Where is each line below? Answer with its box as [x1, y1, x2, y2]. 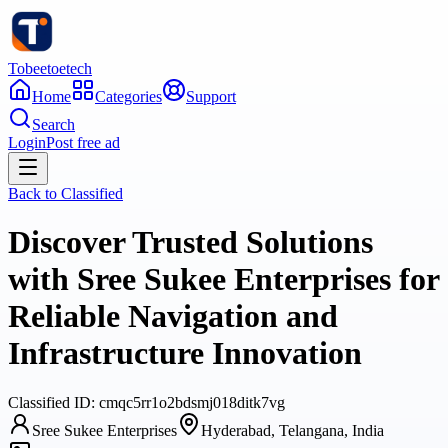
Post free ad [46, 134, 120, 151]
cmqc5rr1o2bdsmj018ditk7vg [99, 393, 285, 411]
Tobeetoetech [8, 60, 92, 77]
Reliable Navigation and [8, 298, 338, 335]
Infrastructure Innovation [8, 335, 362, 372]
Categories [95, 88, 162, 105]
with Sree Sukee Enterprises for [8, 261, 439, 298]
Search [32, 116, 75, 133]
